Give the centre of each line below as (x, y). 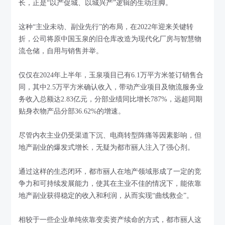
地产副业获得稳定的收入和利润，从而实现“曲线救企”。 (106, 195)
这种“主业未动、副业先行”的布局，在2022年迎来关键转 (106, 27)
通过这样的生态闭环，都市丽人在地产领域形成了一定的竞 (110, 171)
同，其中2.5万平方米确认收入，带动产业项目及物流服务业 (111, 87)
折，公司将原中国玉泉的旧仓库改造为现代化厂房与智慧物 (110, 39)
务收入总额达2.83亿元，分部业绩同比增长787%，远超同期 (111, 99)
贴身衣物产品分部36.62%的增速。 (72, 111)
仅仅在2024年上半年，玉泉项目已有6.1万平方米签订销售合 (111, 75)
